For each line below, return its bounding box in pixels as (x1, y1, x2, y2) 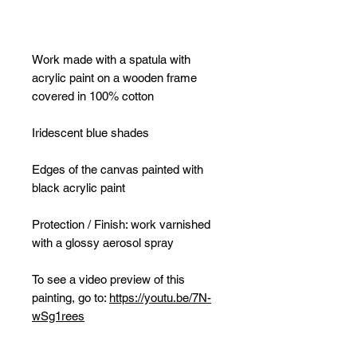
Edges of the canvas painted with (32, 163, 203, 176)
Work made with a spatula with (32, 53, 190, 66)
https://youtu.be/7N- (109, 291, 211, 304)
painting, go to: (32, 291, 109, 304)
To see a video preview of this (32, 273, 185, 286)
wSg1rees (32, 309, 84, 323)
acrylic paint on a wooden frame (32, 71, 197, 84)
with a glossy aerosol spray (32, 236, 174, 249)
